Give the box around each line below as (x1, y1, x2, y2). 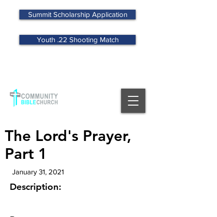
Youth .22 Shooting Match (36, 35, 119, 44)
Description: (10, 181, 62, 192)
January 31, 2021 (12, 168, 64, 176)
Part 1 (5, 145, 47, 163)
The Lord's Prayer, (5, 127, 131, 145)
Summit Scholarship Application (28, 10, 127, 18)
